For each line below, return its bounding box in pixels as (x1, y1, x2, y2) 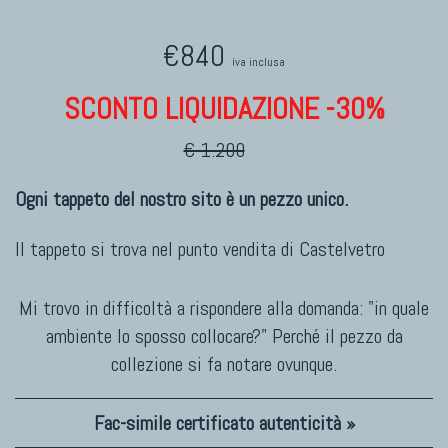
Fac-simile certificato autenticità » (93, 409, 355, 436)
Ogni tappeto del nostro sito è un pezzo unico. (15, 185, 348, 212)
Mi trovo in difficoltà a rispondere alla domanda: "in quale (19, 294, 429, 321)
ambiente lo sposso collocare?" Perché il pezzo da (45, 322, 403, 349)
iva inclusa (232, 53, 285, 70)
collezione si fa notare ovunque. (111, 350, 337, 377)
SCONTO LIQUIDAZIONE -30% (63, 89, 385, 128)
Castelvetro (299, 235, 385, 262)
